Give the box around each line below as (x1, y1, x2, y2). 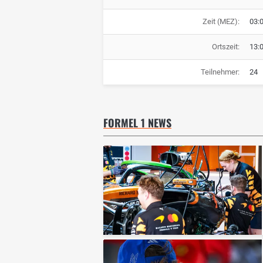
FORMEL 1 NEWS (103, 115, 171, 131)
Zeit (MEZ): (202, 17, 240, 26)
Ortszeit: (211, 42, 240, 52)
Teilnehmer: (200, 68, 240, 77)
